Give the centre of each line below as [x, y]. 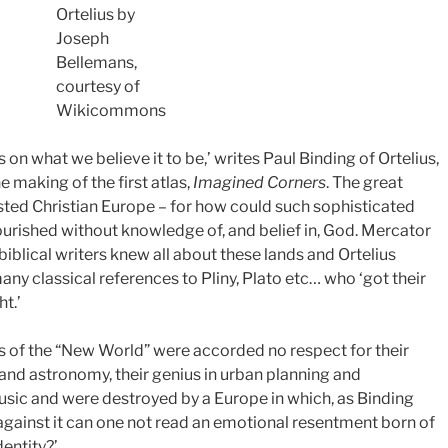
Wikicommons [111, 110]
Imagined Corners [259, 182]
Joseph [82, 38]
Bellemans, [96, 62]
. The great [364, 182]
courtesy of [98, 86]
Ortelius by [95, 14]
